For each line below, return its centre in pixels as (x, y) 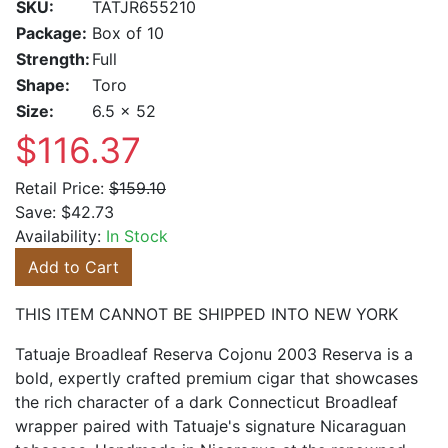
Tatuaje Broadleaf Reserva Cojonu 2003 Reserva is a (214, 354)
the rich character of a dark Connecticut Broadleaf (206, 402)
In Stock (137, 236)
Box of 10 (128, 33)
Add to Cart (73, 267)
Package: (51, 33)
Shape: (43, 85)
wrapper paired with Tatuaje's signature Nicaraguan (210, 426)
